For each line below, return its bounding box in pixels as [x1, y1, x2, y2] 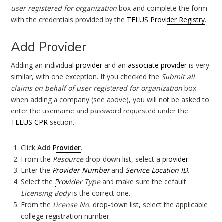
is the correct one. [70, 188, 131, 198]
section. [48, 117, 75, 127]
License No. [53, 200, 91, 209]
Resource [53, 154, 84, 164]
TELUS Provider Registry [127, 15, 205, 24]
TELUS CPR [11, 117, 48, 127]
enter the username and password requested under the [11, 106, 189, 115]
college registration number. [21, 211, 111, 221]
